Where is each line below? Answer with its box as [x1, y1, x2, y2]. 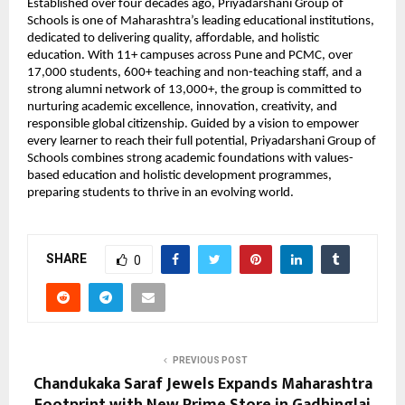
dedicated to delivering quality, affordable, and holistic [27, 31, 319, 45]
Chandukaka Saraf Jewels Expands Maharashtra [33, 370, 372, 398]
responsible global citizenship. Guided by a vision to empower [27, 117, 359, 131]
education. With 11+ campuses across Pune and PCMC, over [27, 48, 353, 62]
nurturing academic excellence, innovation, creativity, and [27, 99, 337, 114]
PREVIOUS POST [172, 354, 248, 365]
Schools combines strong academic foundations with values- [27, 151, 353, 165]
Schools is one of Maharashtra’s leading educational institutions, [27, 14, 374, 28]
